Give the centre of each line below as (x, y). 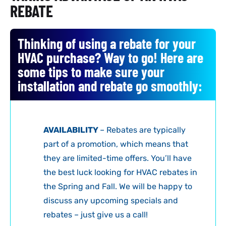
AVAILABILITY (72, 130)
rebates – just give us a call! (96, 215)
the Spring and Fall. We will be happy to (118, 187)
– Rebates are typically (143, 130)
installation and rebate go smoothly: (110, 86)
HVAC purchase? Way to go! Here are (110, 58)
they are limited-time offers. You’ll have (118, 158)
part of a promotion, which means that (116, 144)
